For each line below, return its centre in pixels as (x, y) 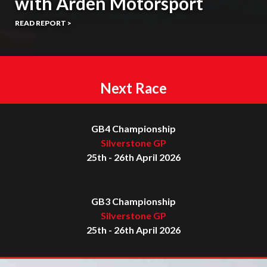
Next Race (133, 88)
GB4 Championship (133, 129)
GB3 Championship (133, 201)
